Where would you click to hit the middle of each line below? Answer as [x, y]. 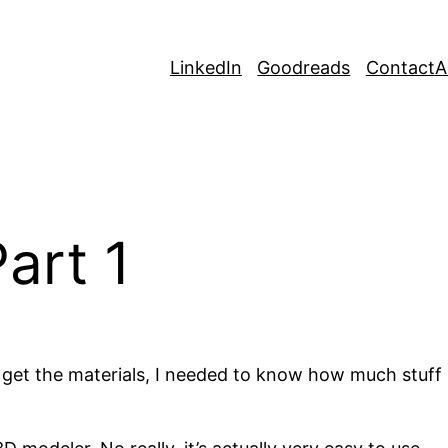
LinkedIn [205, 68]
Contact [400, 68]
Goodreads [304, 68]
